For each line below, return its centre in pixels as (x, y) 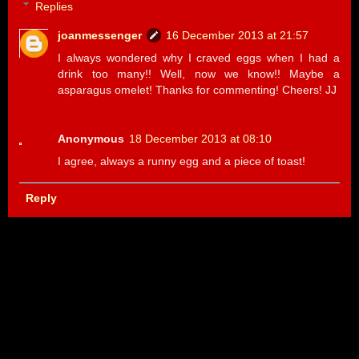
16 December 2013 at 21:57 (238, 35)
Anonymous (91, 139)
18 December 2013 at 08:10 (201, 139)
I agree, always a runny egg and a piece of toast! (182, 161)
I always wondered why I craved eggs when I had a (199, 57)
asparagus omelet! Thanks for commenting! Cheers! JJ (198, 89)
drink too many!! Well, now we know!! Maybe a (199, 73)
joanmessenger (100, 35)
